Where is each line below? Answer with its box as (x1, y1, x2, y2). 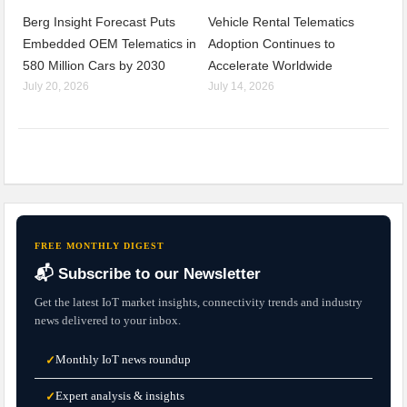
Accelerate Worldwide (208, 57, 333, 73)
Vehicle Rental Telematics (208, 14, 354, 29)
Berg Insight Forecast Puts (23, 14, 176, 29)
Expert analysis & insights (55, 388, 185, 402)
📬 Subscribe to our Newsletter (35, 264, 262, 283)
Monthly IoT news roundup (55, 352, 192, 366)
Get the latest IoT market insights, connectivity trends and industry (35, 294, 363, 309)
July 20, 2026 (23, 79, 90, 93)
